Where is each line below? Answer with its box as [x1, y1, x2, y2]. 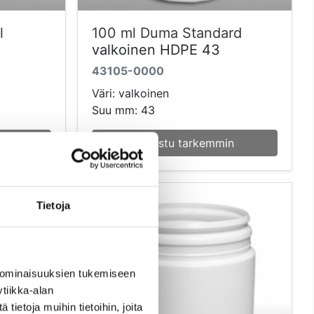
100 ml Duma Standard [91, 24, 242, 41]
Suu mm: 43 [91, 102, 155, 117]
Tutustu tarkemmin [135, 135, 234, 150]
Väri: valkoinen [91, 86, 169, 100]
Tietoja [36, 199, 70, 212]
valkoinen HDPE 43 [91, 41, 220, 58]
